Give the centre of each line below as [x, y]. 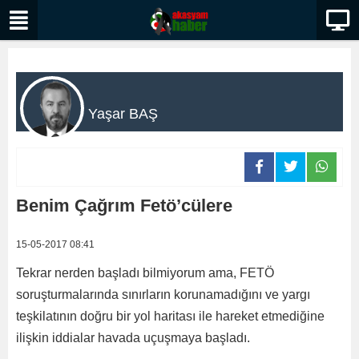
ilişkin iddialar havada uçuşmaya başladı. [133, 338]
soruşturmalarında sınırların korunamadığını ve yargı [163, 294]
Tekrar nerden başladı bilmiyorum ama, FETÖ [145, 273]
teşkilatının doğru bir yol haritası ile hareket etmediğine [170, 316]
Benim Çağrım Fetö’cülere [124, 206]
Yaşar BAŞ [123, 114]
